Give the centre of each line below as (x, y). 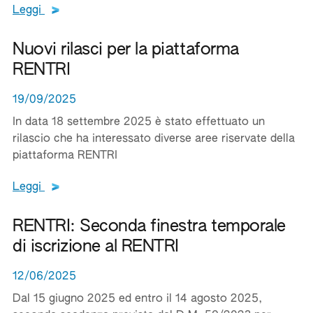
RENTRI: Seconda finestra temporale (149, 226)
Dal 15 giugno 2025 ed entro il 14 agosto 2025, (137, 299)
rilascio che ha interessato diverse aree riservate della (154, 139)
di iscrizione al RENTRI (96, 247)
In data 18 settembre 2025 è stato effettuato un (139, 122)
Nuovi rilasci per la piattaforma (126, 50)
